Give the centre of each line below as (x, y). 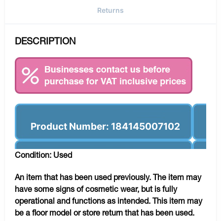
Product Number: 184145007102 (105, 126)
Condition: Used (43, 154)
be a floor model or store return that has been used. (105, 212)
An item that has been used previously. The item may (108, 177)
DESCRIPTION (45, 41)
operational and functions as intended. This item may (109, 200)
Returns (110, 10)
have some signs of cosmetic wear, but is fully (96, 188)
